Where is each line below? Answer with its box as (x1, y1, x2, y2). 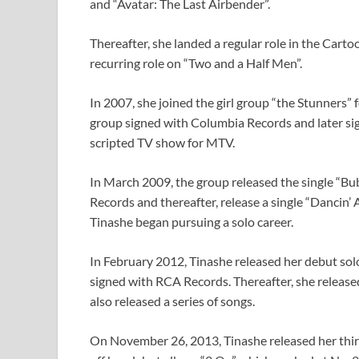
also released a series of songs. (90, 292, 255, 309)
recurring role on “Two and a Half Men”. (90, 54, 302, 71)
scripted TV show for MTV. (90, 134, 235, 150)
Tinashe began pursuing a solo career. (90, 213, 293, 229)
